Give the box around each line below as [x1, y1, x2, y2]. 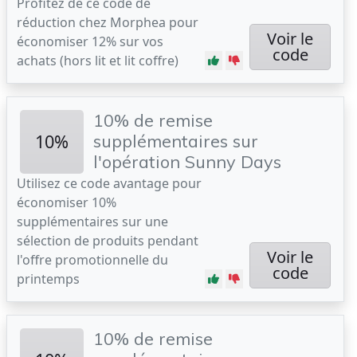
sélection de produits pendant [17, 232, 198, 249]
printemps [17, 270, 80, 288]
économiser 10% [17, 194, 116, 211]
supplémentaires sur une [17, 213, 168, 230]
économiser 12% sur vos [17, 33, 163, 50]
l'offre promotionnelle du [17, 251, 168, 269]
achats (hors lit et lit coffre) [17, 52, 178, 69]
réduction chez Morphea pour [17, 14, 198, 31]
